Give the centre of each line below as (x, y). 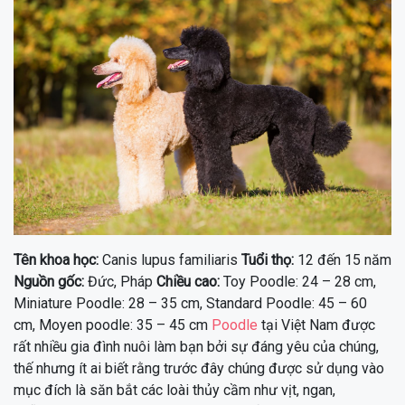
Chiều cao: (188, 282)
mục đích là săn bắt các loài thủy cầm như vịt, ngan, (174, 391)
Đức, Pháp (120, 282)
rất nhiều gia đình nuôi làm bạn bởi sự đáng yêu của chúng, (196, 347)
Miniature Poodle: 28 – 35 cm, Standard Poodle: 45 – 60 (190, 304)
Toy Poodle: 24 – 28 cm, (298, 282)
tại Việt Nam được (316, 325)
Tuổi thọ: (268, 260)
